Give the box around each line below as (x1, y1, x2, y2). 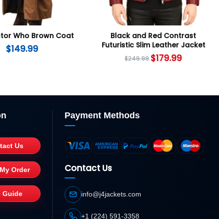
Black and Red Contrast (110, 31, 197, 41)
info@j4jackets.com (81, 190, 142, 198)
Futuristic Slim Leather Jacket (101, 40, 205, 50)
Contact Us (65, 162, 112, 174)
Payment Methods (65, 110, 140, 121)
